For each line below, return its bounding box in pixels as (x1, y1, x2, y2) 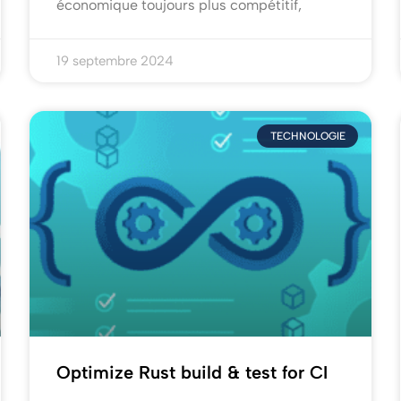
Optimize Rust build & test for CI (56, 362, 328, 384)
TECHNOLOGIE (269, 130, 346, 143)
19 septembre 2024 (56, 53, 175, 70)
